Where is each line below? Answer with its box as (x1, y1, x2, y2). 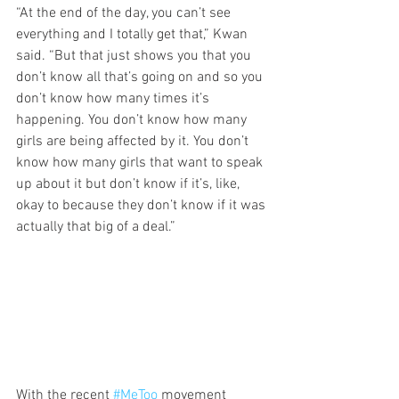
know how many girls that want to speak (16, 153, 266, 172)
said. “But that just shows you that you (16, 46, 255, 65)
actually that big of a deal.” (16, 217, 175, 236)
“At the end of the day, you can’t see (16, 4, 234, 22)
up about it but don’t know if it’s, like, (16, 175, 243, 193)
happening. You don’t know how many (16, 110, 250, 129)
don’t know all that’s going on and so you (16, 68, 266, 86)
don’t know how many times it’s (16, 89, 213, 108)
